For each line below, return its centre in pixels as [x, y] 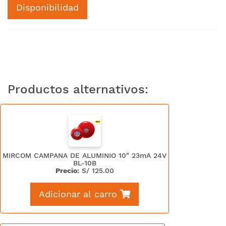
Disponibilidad [47, 7]
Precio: [67, 171]
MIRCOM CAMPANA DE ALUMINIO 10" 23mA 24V [84, 155]
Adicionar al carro [78, 194]
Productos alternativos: [78, 89]
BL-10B [84, 163]
